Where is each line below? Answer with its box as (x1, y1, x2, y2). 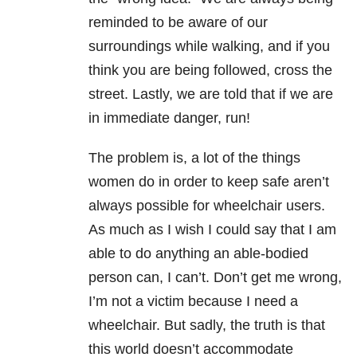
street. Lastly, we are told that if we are (88, 86, 333, 103)
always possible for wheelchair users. (88, 198, 325, 214)
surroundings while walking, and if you (88, 38, 330, 55)
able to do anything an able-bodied (88, 245, 308, 262)
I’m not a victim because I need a (88, 293, 298, 310)
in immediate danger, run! (88, 110, 250, 127)
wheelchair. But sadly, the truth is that (88, 317, 325, 334)
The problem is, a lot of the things (88, 150, 300, 167)
